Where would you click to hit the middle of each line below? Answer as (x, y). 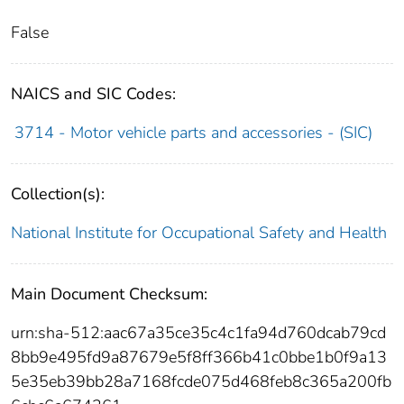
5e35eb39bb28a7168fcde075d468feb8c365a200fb (201, 382)
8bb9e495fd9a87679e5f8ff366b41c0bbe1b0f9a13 (199, 358)
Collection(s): (58, 194)
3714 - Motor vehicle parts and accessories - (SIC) (193, 133)
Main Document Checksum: (109, 294)
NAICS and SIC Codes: (93, 94)
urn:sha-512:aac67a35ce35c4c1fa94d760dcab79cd (198, 333)
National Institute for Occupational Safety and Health (199, 233)
